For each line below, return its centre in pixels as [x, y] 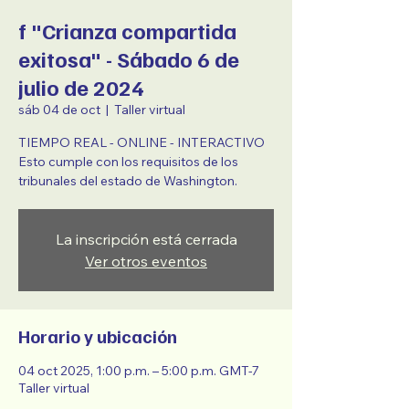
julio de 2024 [81, 87]
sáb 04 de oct [59, 110]
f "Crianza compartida [127, 30]
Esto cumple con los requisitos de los [128, 162]
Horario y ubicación [98, 336]
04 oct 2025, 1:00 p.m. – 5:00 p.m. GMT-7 [139, 371]
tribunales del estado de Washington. [128, 181]
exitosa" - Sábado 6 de [129, 58]
